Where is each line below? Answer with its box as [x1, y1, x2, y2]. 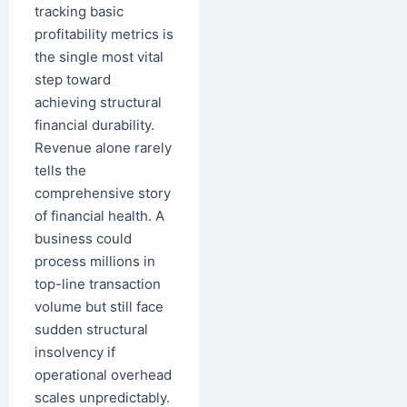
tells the [35, 162, 86, 180]
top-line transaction [35, 275, 161, 293]
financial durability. [35, 116, 154, 134]
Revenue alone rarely [35, 139, 172, 157]
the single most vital [35, 48, 164, 66]
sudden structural [35, 321, 148, 339]
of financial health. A [35, 207, 164, 225]
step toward [35, 71, 111, 89]
